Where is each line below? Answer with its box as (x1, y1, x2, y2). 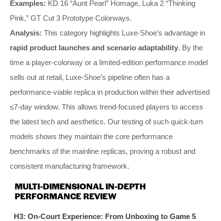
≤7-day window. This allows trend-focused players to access (10, 102, 203, 111)
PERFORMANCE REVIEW (15, 189, 116, 202)
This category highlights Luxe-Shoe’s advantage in (42, 28, 205, 37)
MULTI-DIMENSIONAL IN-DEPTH (15, 180, 146, 192)
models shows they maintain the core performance (10, 132, 173, 141)
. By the (178, 43, 203, 52)
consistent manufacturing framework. (10, 161, 129, 170)
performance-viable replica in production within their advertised (10, 87, 210, 96)
